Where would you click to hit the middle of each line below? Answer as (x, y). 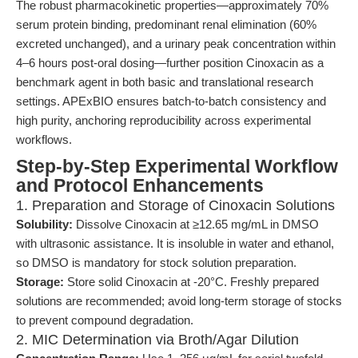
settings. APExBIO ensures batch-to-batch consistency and (171, 101)
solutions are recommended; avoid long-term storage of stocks (179, 301)
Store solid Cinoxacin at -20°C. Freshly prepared (191, 282)
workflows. (44, 139)
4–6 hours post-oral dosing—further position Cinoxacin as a (170, 63)
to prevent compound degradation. (105, 320)
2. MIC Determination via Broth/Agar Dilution (157, 340)
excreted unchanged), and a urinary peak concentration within (176, 44)
